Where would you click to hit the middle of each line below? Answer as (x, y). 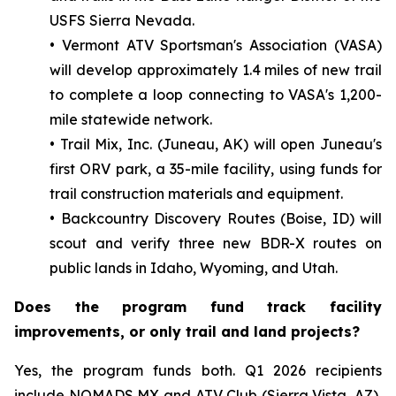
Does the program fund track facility (198, 306)
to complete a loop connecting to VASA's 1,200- (216, 94)
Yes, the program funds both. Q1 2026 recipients (198, 370)
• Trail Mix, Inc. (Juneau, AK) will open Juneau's (216, 144)
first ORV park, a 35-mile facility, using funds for (216, 168)
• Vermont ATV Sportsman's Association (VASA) (216, 45)
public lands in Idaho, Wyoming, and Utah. (194, 267)
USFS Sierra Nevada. (122, 20)
